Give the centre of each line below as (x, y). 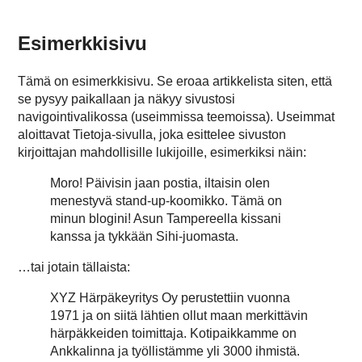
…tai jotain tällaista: (74, 267)
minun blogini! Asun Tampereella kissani (166, 218)
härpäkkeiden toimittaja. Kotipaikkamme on (174, 333)
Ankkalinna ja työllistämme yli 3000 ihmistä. (175, 351)
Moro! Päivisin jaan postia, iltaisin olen (160, 183)
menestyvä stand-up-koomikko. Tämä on (166, 200)
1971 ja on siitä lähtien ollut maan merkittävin (179, 315)
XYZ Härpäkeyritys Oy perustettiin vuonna (170, 297)
